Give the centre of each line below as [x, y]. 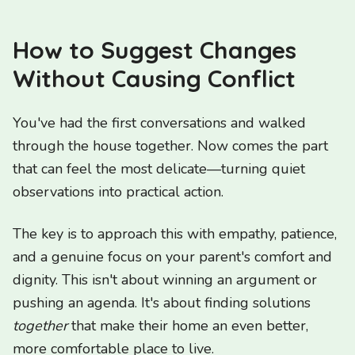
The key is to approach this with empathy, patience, [175, 234]
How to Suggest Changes [155, 50]
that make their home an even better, [188, 326]
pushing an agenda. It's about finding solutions [162, 303]
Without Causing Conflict [154, 78]
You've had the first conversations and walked [159, 123]
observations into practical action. [118, 192]
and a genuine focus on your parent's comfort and [172, 257]
